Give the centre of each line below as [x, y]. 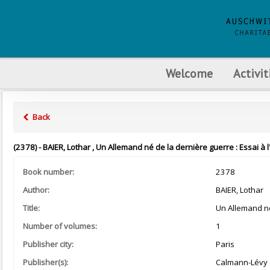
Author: [36, 190]
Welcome [189, 73]
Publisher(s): [46, 262]
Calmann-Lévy [241, 262]
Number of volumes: [60, 226]
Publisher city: [48, 244]
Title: [31, 208]
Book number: [49, 172]
